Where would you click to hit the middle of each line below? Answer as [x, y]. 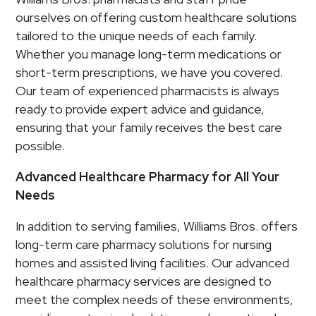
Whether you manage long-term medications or [149, 54]
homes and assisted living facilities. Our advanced [153, 263]
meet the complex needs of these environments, [155, 300]
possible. [40, 146]
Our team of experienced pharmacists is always [148, 91]
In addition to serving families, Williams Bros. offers [157, 226]
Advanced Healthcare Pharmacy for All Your [148, 177]
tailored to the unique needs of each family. [136, 36]
